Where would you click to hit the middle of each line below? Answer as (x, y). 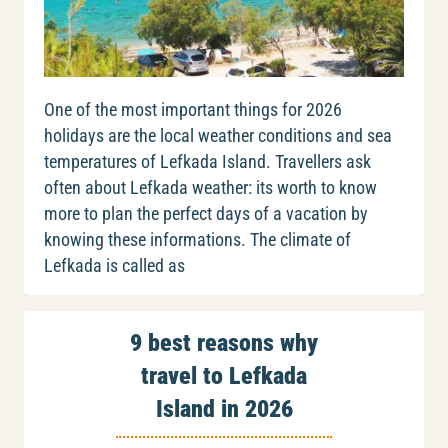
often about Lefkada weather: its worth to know (210, 188)
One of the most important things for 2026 (193, 110)
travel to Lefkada (224, 376)
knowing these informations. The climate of (197, 240)
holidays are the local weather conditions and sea (218, 136)
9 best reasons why (224, 343)
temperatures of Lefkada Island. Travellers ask (207, 162)
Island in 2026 (224, 409)
